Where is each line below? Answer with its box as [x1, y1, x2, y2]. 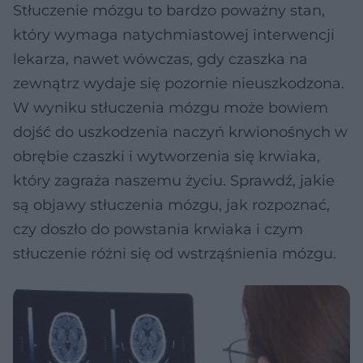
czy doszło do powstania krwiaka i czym [13, 220, 303, 238]
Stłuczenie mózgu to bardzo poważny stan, [13, 2, 325, 19]
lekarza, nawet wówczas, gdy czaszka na [13, 50, 308, 68]
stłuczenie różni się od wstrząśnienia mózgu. [13, 245, 336, 263]
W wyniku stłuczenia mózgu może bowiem [13, 99, 328, 117]
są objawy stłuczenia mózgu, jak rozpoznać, [13, 196, 330, 214]
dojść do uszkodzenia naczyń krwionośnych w [13, 123, 348, 141]
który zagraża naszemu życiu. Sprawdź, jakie [13, 172, 335, 190]
